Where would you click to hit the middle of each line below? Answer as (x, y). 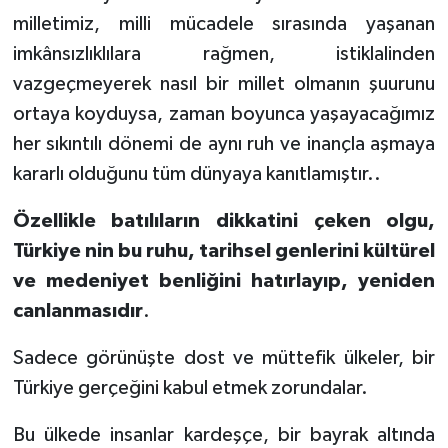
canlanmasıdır (77, 311)
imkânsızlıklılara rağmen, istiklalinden (224, 54)
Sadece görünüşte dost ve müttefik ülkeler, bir (224, 358)
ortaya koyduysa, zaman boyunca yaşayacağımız (224, 114)
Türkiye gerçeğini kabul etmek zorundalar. (190, 388)
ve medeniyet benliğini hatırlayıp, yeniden (224, 281)
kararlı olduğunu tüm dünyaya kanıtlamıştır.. (196, 174)
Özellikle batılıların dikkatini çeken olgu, (224, 221)
